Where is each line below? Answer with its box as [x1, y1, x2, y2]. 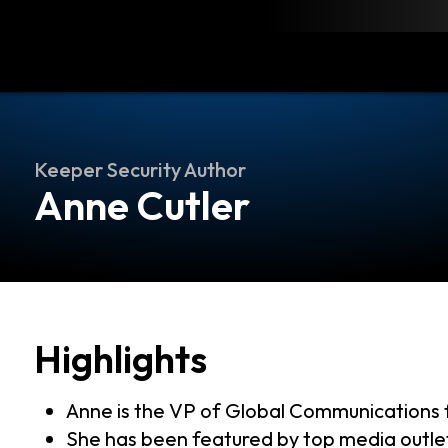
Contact [130, 49, 205, 74]
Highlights [34, 335, 207, 383]
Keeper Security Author [34, 157, 246, 182]
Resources [37, 49, 130, 74]
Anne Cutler [34, 180, 250, 230]
